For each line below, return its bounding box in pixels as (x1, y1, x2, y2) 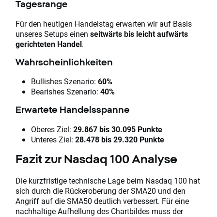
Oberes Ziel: (31, 124, 73, 135)
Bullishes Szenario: (31, 76, 98, 87)
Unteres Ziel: (31, 134, 75, 145)
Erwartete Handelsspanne (15, 104, 130, 115)
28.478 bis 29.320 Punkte (75, 134, 164, 145)
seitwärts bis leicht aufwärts (90, 28, 188, 39)
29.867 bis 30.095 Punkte (73, 124, 162, 135)
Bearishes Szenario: (31, 86, 100, 97)
